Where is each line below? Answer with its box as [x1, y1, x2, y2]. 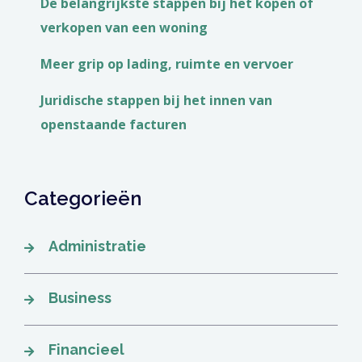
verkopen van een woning [40, 19, 208, 37]
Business [48, 289, 112, 307]
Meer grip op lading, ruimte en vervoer [40, 55, 293, 74]
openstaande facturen [40, 116, 187, 134]
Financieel [48, 341, 124, 359]
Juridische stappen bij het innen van [40, 91, 272, 110]
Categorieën [24, 187, 141, 211]
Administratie [48, 238, 146, 255]
